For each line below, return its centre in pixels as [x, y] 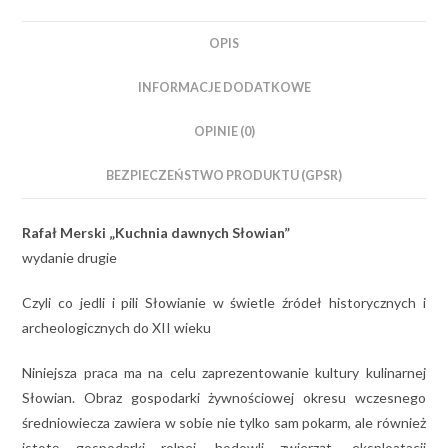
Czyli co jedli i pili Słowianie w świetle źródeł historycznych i [224, 302]
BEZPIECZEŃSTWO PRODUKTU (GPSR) [224, 175]
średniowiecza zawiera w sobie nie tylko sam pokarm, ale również [224, 422]
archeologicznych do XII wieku [117, 327]
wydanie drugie [70, 257]
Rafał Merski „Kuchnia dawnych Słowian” [156, 232]
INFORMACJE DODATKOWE [224, 87]
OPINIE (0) [224, 131]
